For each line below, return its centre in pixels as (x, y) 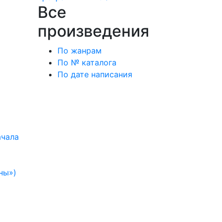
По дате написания (95, 74)
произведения (93, 31)
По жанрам (80, 51)
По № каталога (87, 62)
